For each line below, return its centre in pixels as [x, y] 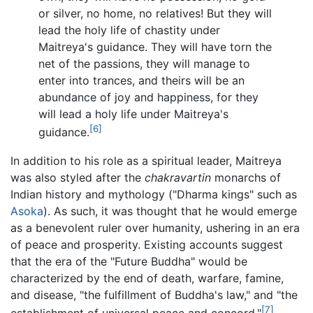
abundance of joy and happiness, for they [148, 97]
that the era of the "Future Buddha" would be [129, 261]
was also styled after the [78, 177]
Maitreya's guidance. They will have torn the [155, 47]
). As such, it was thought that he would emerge [170, 211]
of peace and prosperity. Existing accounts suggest [147, 244]
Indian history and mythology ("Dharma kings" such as [154, 194]
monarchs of [246, 177]
